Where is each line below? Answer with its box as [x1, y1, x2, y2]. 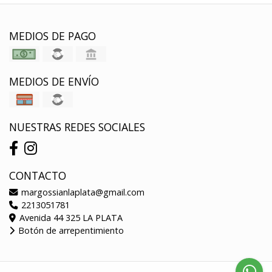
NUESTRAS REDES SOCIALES [9, 119, 145, 134]
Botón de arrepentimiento [16, 224, 124, 236]
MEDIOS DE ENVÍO [9, 73, 99, 89]
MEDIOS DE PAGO [9, 28, 96, 43]
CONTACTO [9, 168, 66, 183]
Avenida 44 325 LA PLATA [17, 211, 123, 223]
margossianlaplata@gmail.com [19, 186, 144, 198]
